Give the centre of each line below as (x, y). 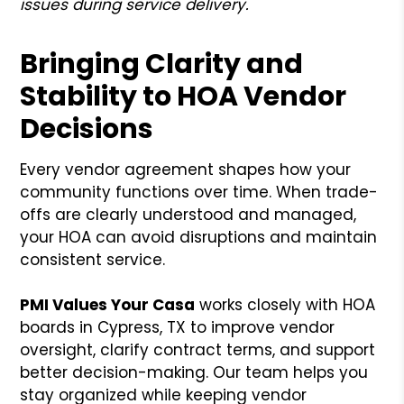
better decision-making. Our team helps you (194, 372)
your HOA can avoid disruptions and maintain (199, 237)
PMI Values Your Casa (108, 304)
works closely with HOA (285, 304)
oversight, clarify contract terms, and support (198, 349)
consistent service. (93, 259)
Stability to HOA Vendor (184, 96)
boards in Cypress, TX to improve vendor (178, 327)
